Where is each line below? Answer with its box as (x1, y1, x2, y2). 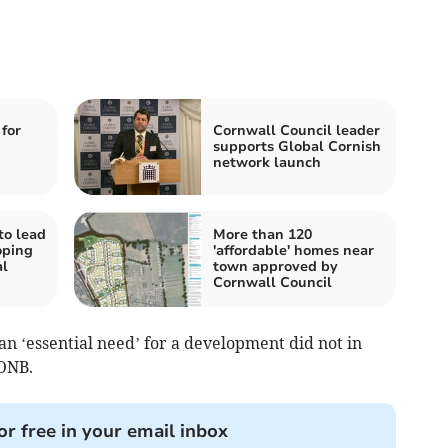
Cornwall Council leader (213, 120, 380, 140)
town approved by (213, 256, 338, 276)
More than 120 (213, 224, 312, 244)
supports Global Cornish (213, 136, 381, 156)
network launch (213, 152, 321, 172)
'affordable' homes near (213, 240, 374, 260)
